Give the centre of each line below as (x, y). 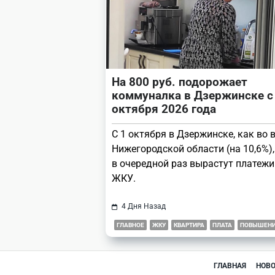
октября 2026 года (164, 109)
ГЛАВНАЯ (230, 266)
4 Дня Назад (143, 207)
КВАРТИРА (189, 225)
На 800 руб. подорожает (180, 82)
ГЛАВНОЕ (130, 225)
